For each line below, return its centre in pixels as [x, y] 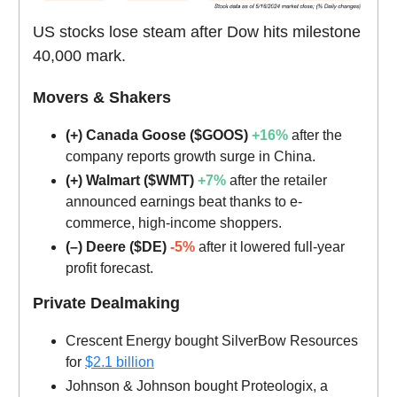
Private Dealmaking [106, 303]
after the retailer [276, 180]
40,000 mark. [79, 55]
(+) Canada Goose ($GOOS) [159, 135]
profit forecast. [109, 268]
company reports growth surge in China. [191, 156]
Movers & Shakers [102, 97]
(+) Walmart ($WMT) [132, 180]
